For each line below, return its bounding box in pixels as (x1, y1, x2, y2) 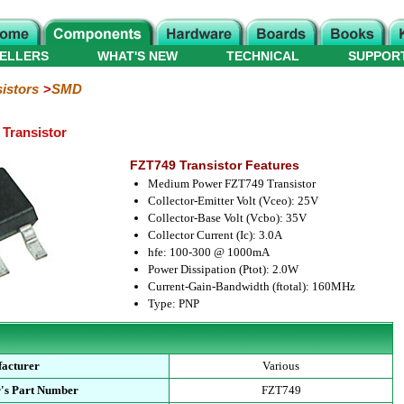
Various (262, 359, 300, 372)
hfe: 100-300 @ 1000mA (147, 245, 270, 259)
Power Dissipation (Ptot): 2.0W (147, 262, 298, 276)
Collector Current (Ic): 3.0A (147, 228, 282, 242)
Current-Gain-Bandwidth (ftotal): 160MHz (147, 280, 355, 293)
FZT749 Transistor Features (129, 158, 299, 172)
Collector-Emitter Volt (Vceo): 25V (147, 194, 318, 207)
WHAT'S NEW (97, 49, 178, 63)
